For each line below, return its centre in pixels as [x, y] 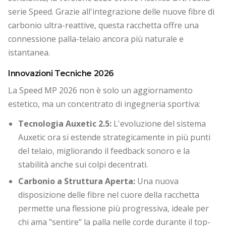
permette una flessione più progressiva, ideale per [114, 208]
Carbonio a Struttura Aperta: [77, 181]
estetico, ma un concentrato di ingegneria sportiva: [104, 104]
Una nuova [157, 181]
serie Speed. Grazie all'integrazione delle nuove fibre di [111, 12]
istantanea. [29, 52]
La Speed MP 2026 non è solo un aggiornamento [100, 90]
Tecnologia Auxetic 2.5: [65, 124]
